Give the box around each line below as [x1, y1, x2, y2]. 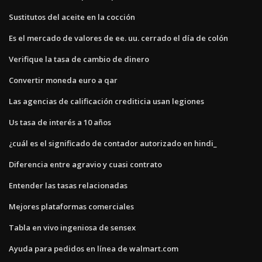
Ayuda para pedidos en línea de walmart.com [9, 243, 178, 254]
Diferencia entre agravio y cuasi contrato [9, 158, 162, 170]
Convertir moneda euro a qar [9, 74, 118, 85]
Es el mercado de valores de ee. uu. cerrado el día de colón [9, 32, 228, 43]
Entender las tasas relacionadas [9, 180, 127, 191]
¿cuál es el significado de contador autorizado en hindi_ [9, 137, 217, 149]
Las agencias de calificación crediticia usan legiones [9, 95, 204, 106]
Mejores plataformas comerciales [9, 201, 134, 212]
